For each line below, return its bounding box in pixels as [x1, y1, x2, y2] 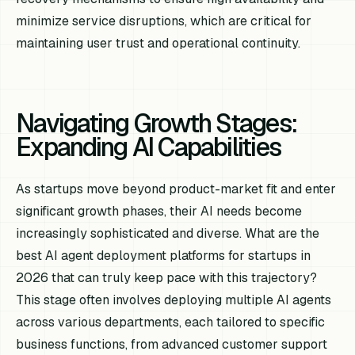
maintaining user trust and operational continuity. [16, 34, 301, 52]
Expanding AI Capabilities [16, 130, 281, 163]
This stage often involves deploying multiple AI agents [16, 291, 332, 308]
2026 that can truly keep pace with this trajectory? [16, 269, 318, 286]
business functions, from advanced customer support [16, 335, 328, 353]
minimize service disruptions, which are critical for [16, 12, 312, 29]
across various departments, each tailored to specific [16, 313, 326, 330]
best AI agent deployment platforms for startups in [16, 246, 311, 264]
